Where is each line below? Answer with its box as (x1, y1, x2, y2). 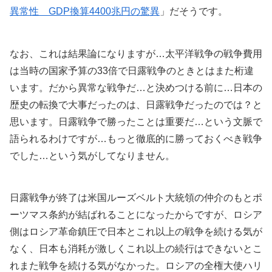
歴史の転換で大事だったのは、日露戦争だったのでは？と (10, 99, 262, 110)
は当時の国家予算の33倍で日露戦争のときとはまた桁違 (10, 65, 254, 76)
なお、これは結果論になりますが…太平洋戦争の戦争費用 (10, 48, 262, 59)
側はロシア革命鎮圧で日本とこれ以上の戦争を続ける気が (10, 226, 262, 237)
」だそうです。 (160, 5, 228, 16)
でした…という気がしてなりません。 (10, 150, 175, 161)
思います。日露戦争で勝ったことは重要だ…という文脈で (10, 116, 262, 127)
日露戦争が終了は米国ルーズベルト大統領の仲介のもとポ (10, 192, 262, 203)
